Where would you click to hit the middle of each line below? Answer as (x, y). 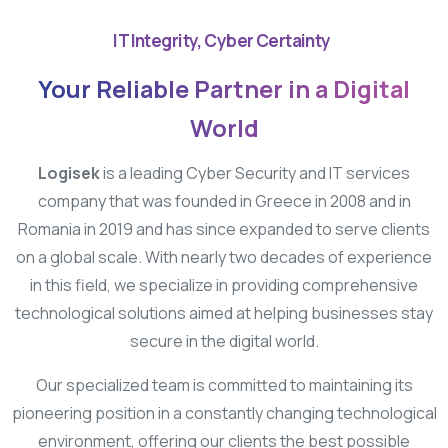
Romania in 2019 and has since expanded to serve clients (224, 229)
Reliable (142, 89)
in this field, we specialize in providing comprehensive (224, 285)
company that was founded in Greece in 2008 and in (224, 201)
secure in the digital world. (224, 341)
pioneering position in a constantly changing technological (224, 413)
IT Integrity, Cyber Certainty (222, 40)
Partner (238, 89)
